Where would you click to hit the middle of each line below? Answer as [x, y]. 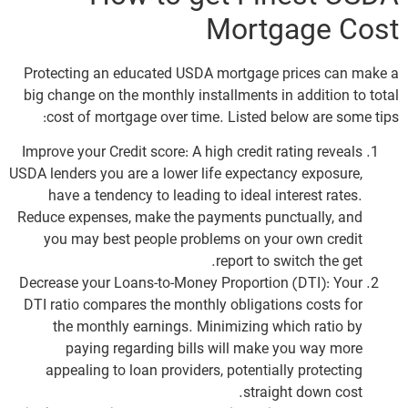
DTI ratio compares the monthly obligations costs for [193, 306]
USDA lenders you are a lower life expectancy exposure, [186, 174]
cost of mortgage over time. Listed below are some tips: [223, 118]
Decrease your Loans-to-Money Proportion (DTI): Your [191, 284]
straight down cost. [303, 393]
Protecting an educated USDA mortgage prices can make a [211, 74]
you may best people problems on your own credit [203, 240]
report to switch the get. [289, 262]
